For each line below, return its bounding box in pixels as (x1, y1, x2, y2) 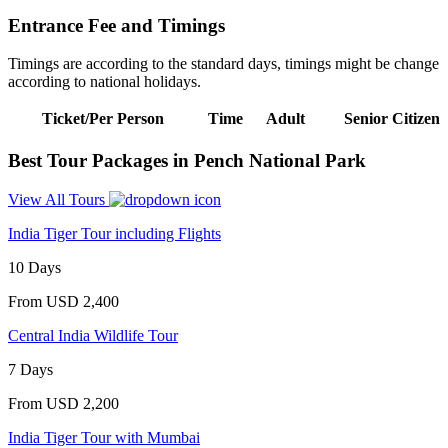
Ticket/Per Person (42, 110, 164, 128)
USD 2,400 (46, 292, 119, 310)
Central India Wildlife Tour (8, 326, 178, 344)
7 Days (8, 360, 65, 378)
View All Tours (8, 190, 109, 208)
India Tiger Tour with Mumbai (8, 428, 200, 446)
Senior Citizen (343, 110, 440, 128)
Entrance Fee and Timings (8, 14, 225, 36)
